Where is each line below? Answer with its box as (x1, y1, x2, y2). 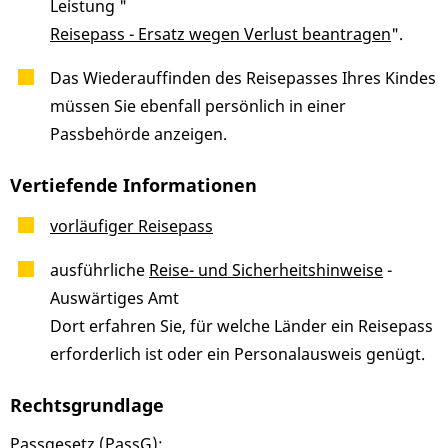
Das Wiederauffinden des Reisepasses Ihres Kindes (50, 67, 436, 90)
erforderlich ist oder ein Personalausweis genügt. (50, 343, 425, 366)
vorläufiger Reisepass (50, 215, 213, 238)
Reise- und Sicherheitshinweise (149, 259, 383, 282)
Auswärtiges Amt (50, 287, 179, 310)
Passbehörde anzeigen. (50, 123, 227, 146)
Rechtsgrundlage (10, 392, 164, 417)
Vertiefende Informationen (10, 172, 257, 197)
